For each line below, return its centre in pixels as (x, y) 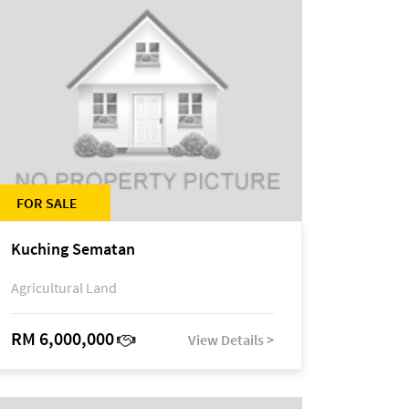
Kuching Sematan (73, 249)
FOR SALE (47, 203)
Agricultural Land (64, 288)
